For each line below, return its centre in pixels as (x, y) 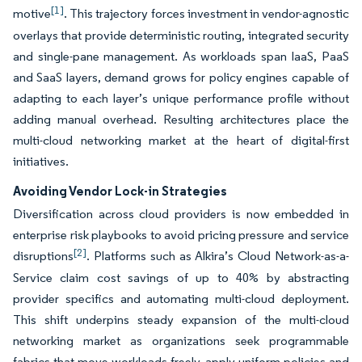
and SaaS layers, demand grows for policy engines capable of (181, 77)
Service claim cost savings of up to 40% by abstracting (181, 278)
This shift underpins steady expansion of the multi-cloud (181, 320)
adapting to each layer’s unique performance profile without (181, 98)
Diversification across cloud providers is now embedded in (181, 214)
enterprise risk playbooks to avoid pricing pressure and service (181, 235)
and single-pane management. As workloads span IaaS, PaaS (181, 56)
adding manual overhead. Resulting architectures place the (181, 119)
